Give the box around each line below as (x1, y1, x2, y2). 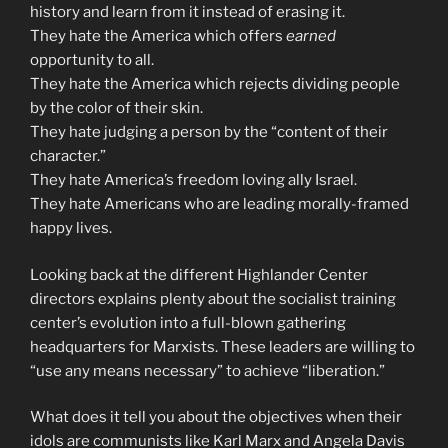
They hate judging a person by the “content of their (30, 123, 388, 142)
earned (286, 27, 336, 46)
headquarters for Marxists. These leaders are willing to (30, 337, 415, 356)
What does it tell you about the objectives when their (30, 408, 402, 427)
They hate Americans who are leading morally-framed (30, 195, 409, 214)
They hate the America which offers (30, 27, 286, 46)
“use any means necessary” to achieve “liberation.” (30, 361, 385, 380)
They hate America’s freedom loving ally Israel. (30, 171, 357, 190)
